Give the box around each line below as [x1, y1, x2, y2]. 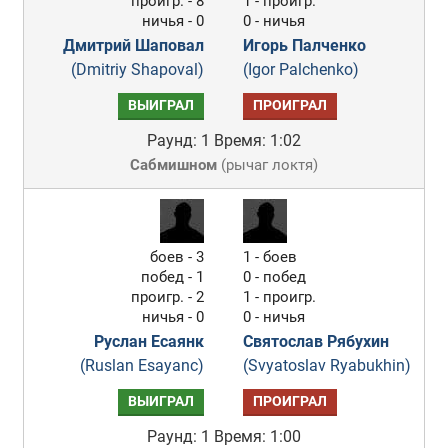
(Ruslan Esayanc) [80, 356, 205, 375]
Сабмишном [129, 156, 217, 174]
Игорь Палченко [243, 36, 367, 55]
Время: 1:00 [213, 427, 301, 446]
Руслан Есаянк [94, 332, 205, 351]
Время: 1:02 [213, 131, 301, 150]
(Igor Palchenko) [243, 60, 360, 79]
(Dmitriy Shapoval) [71, 60, 205, 79]
